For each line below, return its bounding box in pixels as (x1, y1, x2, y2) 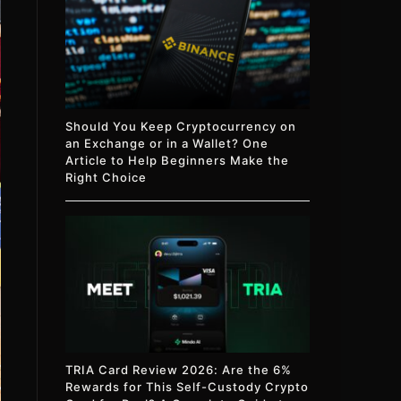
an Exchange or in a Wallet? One (65, 135, 269, 150)
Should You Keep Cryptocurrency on (65, 118, 297, 133)
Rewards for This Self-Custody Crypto (65, 380, 310, 395)
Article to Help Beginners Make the (65, 152, 290, 167)
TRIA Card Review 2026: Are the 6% (65, 363, 293, 378)
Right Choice (65, 169, 148, 184)
